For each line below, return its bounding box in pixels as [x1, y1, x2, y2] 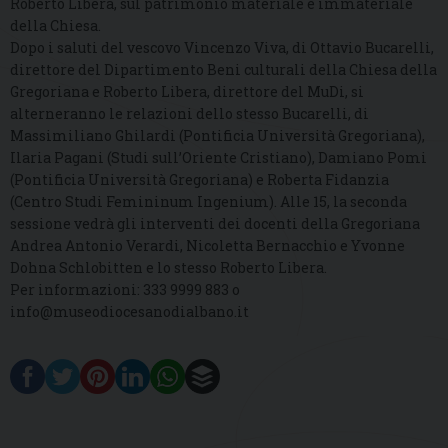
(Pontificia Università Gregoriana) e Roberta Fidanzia [10, 170, 389, 190]
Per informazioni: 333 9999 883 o [10, 280, 240, 300]
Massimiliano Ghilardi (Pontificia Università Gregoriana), [10, 126, 425, 146]
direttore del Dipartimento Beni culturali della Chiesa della [10, 60, 437, 80]
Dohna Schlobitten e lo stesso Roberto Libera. [10, 258, 327, 278]
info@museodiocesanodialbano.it [10, 302, 249, 322]
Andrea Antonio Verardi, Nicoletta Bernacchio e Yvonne [10, 236, 405, 256]
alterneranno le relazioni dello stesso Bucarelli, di [10, 104, 369, 124]
